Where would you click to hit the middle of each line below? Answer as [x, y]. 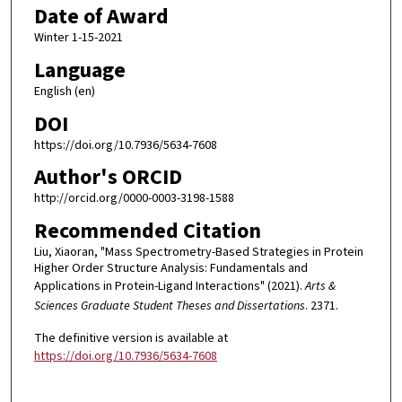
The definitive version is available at [131, 339]
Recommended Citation [147, 231]
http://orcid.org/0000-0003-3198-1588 [134, 199]
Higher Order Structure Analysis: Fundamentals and [170, 268]
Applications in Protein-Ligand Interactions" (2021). [169, 286]
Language [79, 70]
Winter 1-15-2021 [78, 38]
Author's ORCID [108, 178]
